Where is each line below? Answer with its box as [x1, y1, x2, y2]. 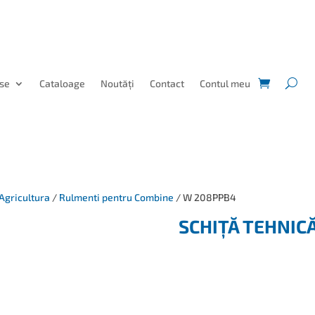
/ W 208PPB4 [174, 191, 237, 204]
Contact [150, 77, 185, 89]
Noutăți [101, 77, 135, 89]
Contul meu [200, 77, 251, 89]
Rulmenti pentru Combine [59, 191, 174, 204]
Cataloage [39, 77, 86, 89]
